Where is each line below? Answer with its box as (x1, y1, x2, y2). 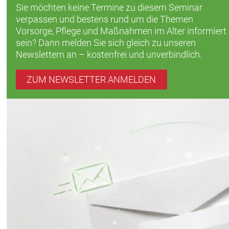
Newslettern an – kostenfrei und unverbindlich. (15, 49, 202, 60)
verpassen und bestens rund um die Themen (15, 14, 193, 25)
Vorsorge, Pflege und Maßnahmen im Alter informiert (15, 26, 226, 37)
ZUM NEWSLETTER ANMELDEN (27, 74, 156, 85)
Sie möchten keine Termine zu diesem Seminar (15, 2, 202, 13)
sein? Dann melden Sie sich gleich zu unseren (15, 37, 196, 49)
